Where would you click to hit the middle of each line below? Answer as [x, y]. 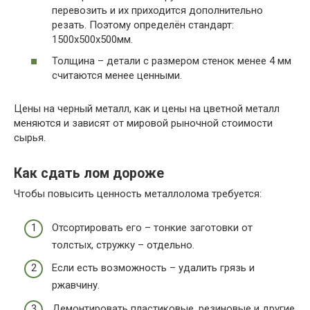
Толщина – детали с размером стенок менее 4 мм [172, 61]
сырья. [30, 138]
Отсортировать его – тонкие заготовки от [152, 227]
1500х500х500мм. [92, 39]
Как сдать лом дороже [89, 173]
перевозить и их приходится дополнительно [157, 10]
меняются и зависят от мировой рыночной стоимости [143, 124]
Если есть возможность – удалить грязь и [153, 268]
